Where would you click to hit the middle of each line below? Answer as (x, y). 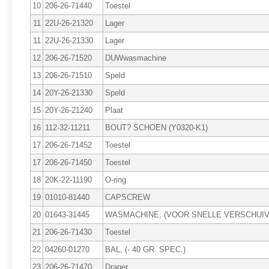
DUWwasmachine (136, 58)
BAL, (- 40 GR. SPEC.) (145, 249)
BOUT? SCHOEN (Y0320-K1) (156, 128)
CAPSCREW (128, 197)
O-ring (116, 180)
